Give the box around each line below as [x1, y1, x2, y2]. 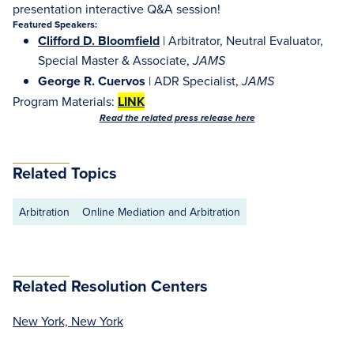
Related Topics [13, 161, 117, 184]
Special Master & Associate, [38, 51, 193, 69]
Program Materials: [13, 92, 118, 110]
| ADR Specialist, [145, 72, 242, 89]
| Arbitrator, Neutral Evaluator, [160, 32, 323, 49]
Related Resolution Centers [13, 274, 208, 297]
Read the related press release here [99, 112, 255, 124]
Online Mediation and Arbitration [82, 204, 240, 220]
